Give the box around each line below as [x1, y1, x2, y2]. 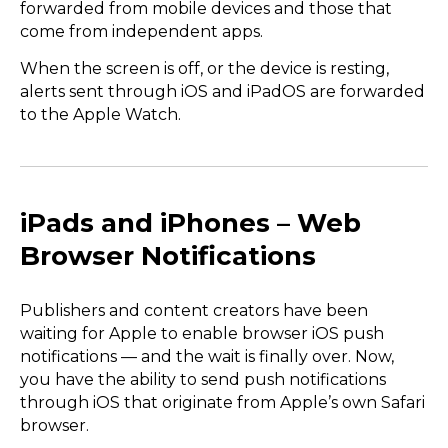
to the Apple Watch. [20, 105, 181, 125]
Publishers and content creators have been [20, 301, 368, 321]
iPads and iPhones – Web [20, 207, 361, 240]
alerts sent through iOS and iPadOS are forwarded [20, 82, 425, 102]
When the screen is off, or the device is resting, [20, 59, 389, 79]
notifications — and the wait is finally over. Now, [20, 347, 394, 367]
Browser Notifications [20, 240, 323, 273]
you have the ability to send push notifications [20, 370, 386, 390]
